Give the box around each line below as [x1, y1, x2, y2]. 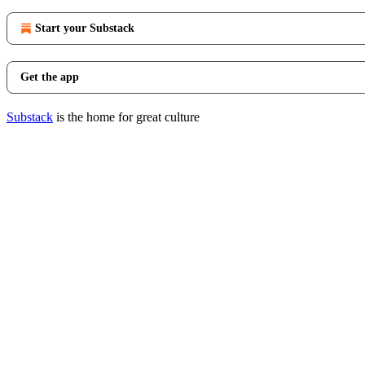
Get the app [20, 71, 79, 83]
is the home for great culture [53, 110, 200, 124]
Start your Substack [35, 22, 134, 34]
